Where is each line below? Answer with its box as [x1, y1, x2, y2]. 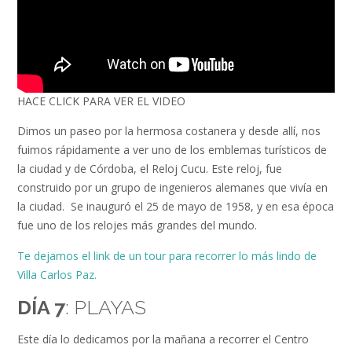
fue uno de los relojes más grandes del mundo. [17, 217, 260, 233]
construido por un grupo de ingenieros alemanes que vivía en [17, 179, 328, 195]
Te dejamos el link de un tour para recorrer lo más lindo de [17, 248, 317, 264]
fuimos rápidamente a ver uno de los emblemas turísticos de [17, 141, 327, 157]
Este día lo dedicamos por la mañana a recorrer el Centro [17, 332, 309, 347]
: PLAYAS [65, 295, 146, 319]
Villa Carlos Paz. [17, 267, 97, 283]
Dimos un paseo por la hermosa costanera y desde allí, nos [17, 123, 321, 138]
